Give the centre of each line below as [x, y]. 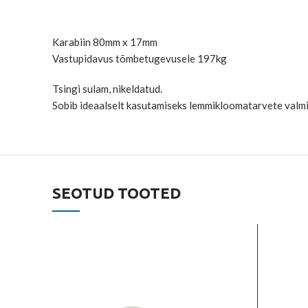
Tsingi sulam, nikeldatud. [107, 89]
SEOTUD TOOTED [117, 193]
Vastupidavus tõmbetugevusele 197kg [140, 58]
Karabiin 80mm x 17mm [105, 42]
